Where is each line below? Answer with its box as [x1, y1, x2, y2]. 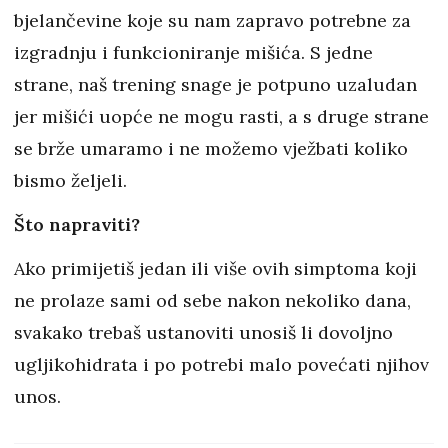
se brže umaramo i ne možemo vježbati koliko [14, 137, 408, 161]
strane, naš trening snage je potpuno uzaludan [14, 73, 417, 97]
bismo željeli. [14, 169, 127, 193]
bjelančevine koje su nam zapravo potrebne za [14, 9, 411, 33]
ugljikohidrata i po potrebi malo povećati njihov [14, 353, 429, 377]
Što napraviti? [14, 213, 140, 237]
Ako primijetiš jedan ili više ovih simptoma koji [14, 257, 417, 281]
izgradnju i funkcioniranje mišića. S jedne [14, 41, 373, 65]
